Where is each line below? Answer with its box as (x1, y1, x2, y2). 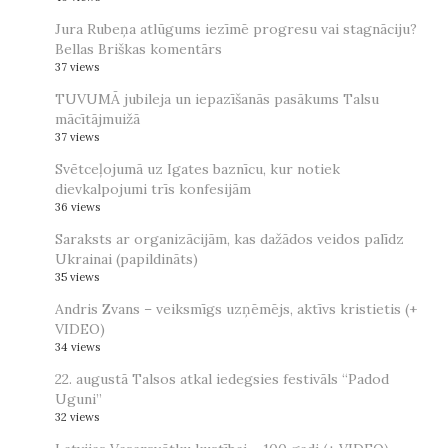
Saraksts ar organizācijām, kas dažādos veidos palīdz (55, 230, 404, 249)
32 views (55, 410, 99, 425)
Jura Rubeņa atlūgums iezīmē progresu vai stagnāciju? (55, 20, 417, 39)
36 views (55, 200, 100, 215)
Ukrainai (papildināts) (55, 250, 198, 269)
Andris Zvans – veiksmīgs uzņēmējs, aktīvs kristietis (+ (55, 300, 417, 319)
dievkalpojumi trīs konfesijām (55, 180, 251, 199)
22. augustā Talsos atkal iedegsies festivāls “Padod (55, 370, 389, 389)
